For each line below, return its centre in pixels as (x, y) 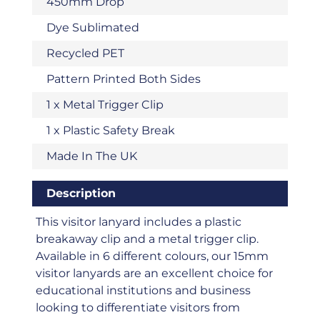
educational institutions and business (143, 291)
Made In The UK (91, 156)
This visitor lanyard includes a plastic (138, 222)
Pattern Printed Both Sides (123, 79)
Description (81, 194)
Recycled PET (85, 54)
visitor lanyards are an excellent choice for (154, 274)
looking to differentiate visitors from (137, 308)
